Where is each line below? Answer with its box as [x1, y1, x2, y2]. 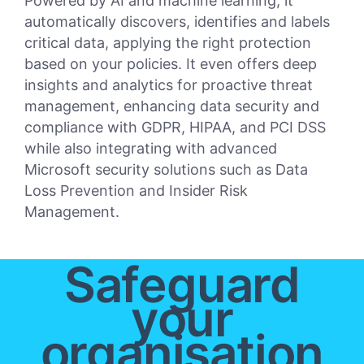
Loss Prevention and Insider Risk [24, 182, 248, 200]
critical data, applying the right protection [24, 34, 311, 52]
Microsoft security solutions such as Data [24, 161, 308, 179]
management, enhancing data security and [24, 97, 319, 115]
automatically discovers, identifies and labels [24, 13, 330, 31]
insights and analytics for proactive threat [24, 76, 313, 94]
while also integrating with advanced [24, 140, 277, 158]
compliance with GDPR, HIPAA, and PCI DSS [24, 119, 326, 136]
